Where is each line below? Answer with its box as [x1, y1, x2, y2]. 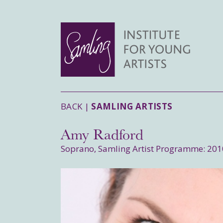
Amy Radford [61, 123, 143, 144]
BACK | [61, 101, 92, 112]
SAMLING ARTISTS [91, 101, 173, 112]
